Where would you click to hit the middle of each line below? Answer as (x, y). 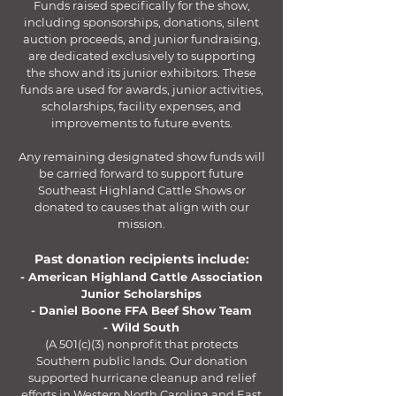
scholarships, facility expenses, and (141, 106)
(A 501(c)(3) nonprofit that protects (141, 344)
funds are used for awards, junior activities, (141, 89)
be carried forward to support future (141, 173)
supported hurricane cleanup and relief (141, 377)
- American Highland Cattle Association (141, 277)
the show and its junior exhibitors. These (141, 72)
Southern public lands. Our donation (141, 361)
